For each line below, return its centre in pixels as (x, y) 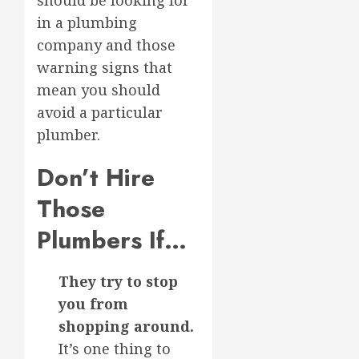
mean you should (99, 90)
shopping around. (126, 327)
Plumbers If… (112, 240)
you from (93, 304)
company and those (106, 45)
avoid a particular (100, 113)
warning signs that (105, 68)
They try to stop (118, 282)
